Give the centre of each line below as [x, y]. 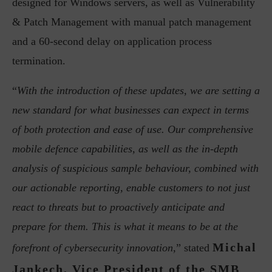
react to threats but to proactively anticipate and [118, 207]
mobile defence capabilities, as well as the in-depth [125, 149]
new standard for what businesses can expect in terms [131, 110]
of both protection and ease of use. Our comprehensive [133, 129]
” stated [194, 248]
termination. [39, 61]
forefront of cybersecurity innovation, [94, 248]
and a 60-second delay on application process [112, 41]
